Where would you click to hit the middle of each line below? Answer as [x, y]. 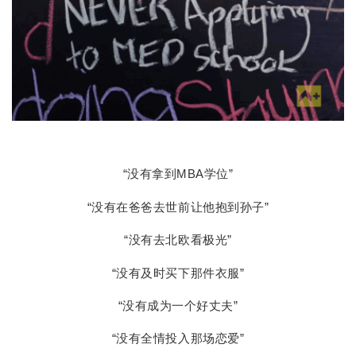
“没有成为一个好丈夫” [178, 305]
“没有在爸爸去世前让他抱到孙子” [178, 207]
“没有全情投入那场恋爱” [178, 339]
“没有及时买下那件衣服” [178, 273]
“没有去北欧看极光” [178, 240]
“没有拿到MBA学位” [178, 174]
